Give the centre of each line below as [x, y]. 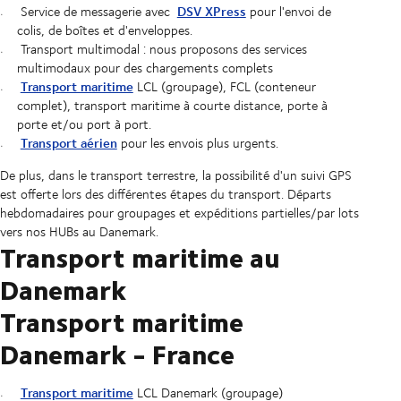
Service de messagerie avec [98, 12]
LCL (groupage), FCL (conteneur [224, 87]
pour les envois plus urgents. [197, 143]
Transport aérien [68, 143]
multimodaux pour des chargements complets [145, 68]
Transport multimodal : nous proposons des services [163, 49]
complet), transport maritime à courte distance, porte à [172, 106]
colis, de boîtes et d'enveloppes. [104, 30]
